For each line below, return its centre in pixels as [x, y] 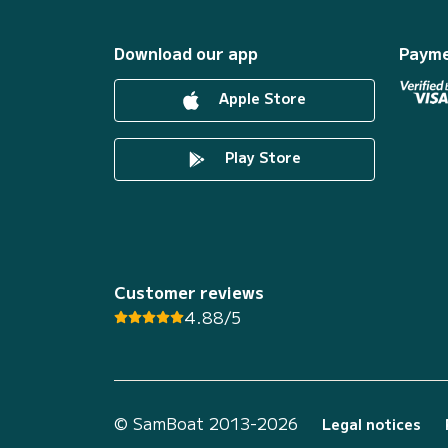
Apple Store [260, 98]
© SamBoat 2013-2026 [206, 423]
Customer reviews [189, 291]
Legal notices [371, 424]
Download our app [186, 53]
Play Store [260, 157]
